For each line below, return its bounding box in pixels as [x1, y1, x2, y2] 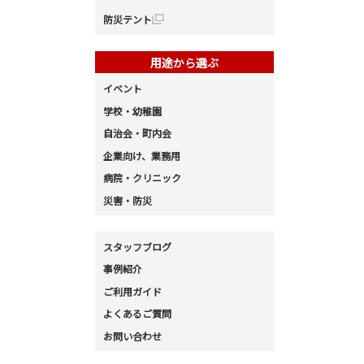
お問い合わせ [103, 328, 162, 343]
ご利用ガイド [103, 284, 162, 298]
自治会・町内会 [103, 126, 171, 141]
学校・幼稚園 [103, 103, 162, 118]
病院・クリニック [103, 171, 181, 185]
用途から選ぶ [150, 54, 219, 71]
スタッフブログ [103, 239, 171, 253]
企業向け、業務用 [103, 148, 180, 162]
